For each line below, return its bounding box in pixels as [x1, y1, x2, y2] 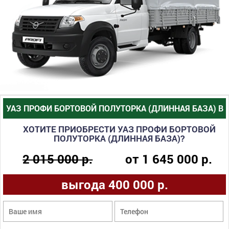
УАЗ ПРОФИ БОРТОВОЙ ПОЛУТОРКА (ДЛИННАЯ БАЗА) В [6, 102, 223, 113]
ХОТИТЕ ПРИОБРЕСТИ [22, 123, 118, 135]
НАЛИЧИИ [95, 123, 134, 134]
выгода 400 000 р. [61, 176, 168, 193]
